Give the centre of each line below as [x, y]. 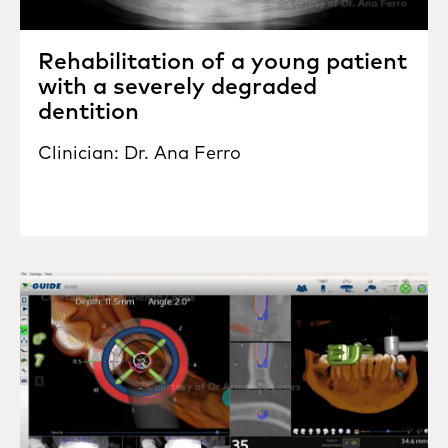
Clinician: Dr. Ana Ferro [139, 153]
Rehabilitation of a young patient [222, 61]
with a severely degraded [177, 86]
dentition [88, 111]
